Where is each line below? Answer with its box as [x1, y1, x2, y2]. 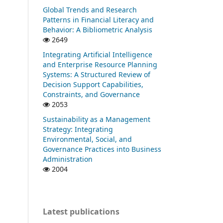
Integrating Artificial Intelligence [43, 50, 152, 60]
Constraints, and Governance [43, 90, 140, 100]
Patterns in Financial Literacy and [43, 15, 154, 25]
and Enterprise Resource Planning [43, 60, 157, 70]
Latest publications [43, 206, 119, 218]
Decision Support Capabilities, [43, 80, 143, 90]
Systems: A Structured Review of [43, 70, 150, 80]
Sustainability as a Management [43, 114, 150, 124]
